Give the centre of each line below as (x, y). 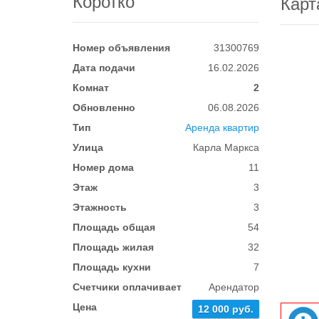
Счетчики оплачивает (127, 287)
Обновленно (104, 108)
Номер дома (103, 167)
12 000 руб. (226, 309)
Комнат (91, 88)
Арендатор (234, 287)
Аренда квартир (223, 127)
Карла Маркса (226, 147)
